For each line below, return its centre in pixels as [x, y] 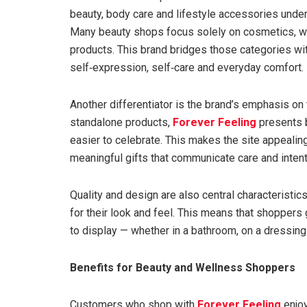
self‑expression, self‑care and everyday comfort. [187, 68]
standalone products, [121, 123]
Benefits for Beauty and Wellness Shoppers [183, 268]
